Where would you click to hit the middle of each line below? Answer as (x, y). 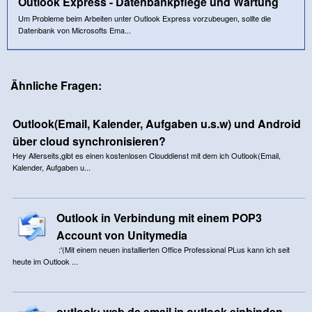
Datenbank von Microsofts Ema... (75, 30)
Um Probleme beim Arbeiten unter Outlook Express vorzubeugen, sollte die (145, 18)
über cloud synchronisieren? (89, 141)
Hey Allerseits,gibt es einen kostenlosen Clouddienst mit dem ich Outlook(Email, (146, 155)
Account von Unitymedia (122, 235)
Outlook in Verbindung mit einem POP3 (159, 217)
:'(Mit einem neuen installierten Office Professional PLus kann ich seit (173, 249)
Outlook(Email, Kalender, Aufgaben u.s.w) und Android (156, 123)
